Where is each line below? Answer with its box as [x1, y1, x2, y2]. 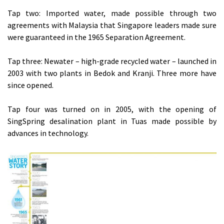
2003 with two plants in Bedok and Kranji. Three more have [7, 68, 216, 78]
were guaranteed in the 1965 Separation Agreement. [7, 32, 185, 42]
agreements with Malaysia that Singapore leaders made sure [7, 20, 216, 30]
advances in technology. [7, 128, 88, 138]
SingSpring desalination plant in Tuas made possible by [7, 116, 216, 126]
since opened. [7, 80, 53, 90]
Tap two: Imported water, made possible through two [7, 8, 216, 18]
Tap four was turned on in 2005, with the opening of [7, 104, 216, 114]
